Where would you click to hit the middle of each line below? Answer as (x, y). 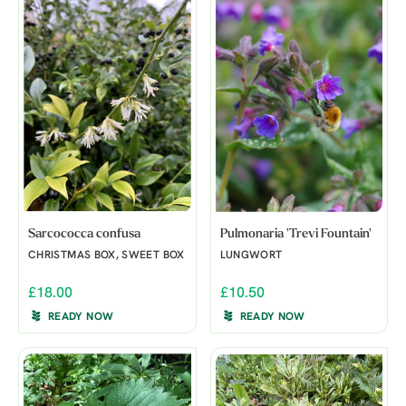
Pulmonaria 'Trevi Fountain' (295, 234)
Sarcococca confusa (84, 234)
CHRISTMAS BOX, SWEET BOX (106, 255)
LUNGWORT (251, 255)
